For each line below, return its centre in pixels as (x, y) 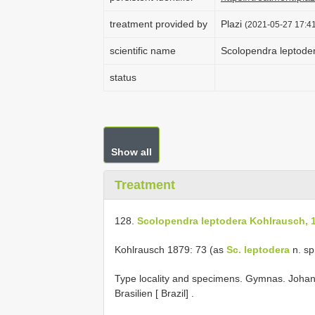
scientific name (143, 51)
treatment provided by (159, 24)
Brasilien (134, 293)
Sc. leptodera (258, 249)
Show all (131, 152)
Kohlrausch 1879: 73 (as (171, 249)
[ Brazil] (172, 293)
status (123, 77)
